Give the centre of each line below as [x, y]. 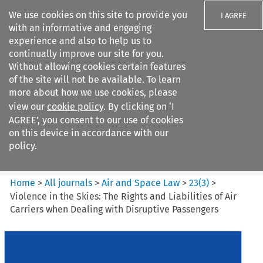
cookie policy [75, 107]
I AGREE [234, 16]
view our [28, 107]
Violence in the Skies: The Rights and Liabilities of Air [124, 196]
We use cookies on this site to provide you [98, 15]
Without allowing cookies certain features [97, 67]
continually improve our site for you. [86, 54]
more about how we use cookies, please [93, 92]
